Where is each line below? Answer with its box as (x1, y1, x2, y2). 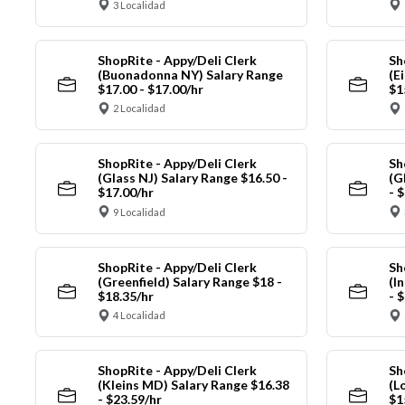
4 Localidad (113, 309, 165, 322)
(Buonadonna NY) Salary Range (97, 66, 283, 82)
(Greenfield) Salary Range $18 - (97, 273, 282, 289)
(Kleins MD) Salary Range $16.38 (97, 377, 289, 393)
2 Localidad (113, 102, 165, 115)
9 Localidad (113, 205, 165, 218)
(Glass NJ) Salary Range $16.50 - (97, 170, 287, 186)
